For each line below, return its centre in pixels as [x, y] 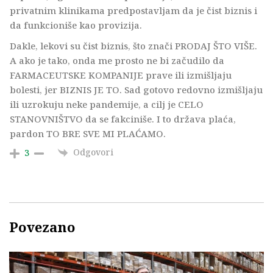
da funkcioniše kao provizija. [76, 25]
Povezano [42, 227]
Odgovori [93, 152]
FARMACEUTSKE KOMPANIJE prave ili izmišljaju [121, 75]
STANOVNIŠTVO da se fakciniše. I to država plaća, [123, 119]
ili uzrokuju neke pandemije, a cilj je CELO [107, 105]
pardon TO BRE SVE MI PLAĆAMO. [88, 134]
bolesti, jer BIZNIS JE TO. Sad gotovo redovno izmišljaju [136, 90]
